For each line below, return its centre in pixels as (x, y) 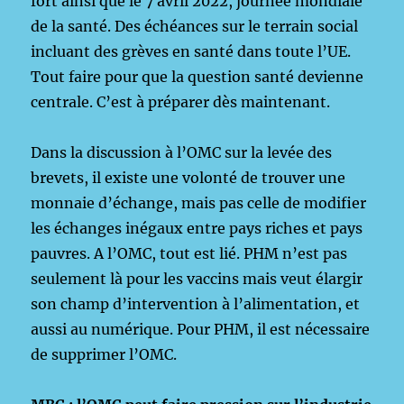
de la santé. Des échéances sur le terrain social (195, 26)
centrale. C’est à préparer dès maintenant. (181, 102)
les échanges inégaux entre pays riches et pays (197, 228)
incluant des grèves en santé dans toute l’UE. (191, 51)
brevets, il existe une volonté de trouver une (188, 178)
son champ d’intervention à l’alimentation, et (197, 304)
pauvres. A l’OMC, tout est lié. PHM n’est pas (189, 253)
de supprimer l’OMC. (104, 354)
